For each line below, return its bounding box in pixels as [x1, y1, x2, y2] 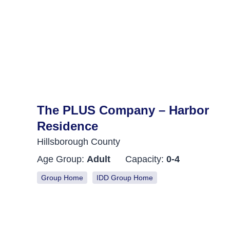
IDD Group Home [97, 173, 153, 182]
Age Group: [37, 154, 87, 164]
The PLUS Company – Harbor [37, 103, 209, 117]
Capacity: [125, 154, 166, 164]
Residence [37, 119, 98, 133]
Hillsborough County [37, 136, 120, 147]
